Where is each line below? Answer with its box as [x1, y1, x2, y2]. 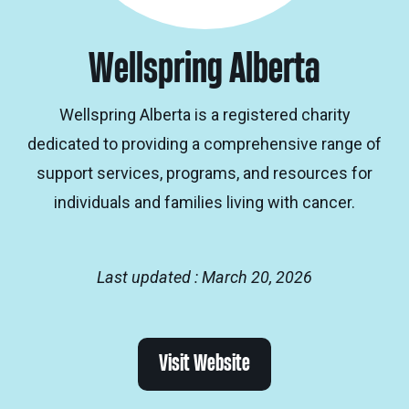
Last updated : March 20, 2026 [97, 267, 312, 287]
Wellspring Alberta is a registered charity [58, 105, 351, 124]
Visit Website [159, 352, 250, 375]
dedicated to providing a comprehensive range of [27, 134, 382, 153]
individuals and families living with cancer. [54, 193, 355, 212]
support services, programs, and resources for [37, 163, 372, 183]
